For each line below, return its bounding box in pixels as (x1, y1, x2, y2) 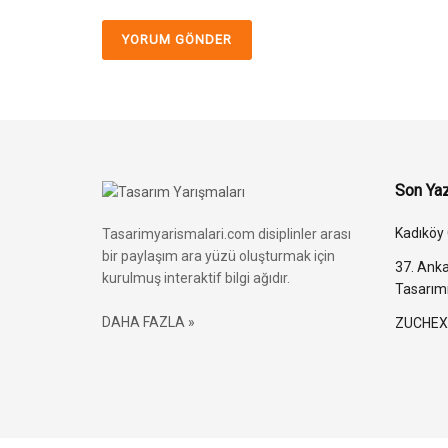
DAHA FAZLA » (102, 314, 195, 331)
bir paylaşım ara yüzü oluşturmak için (102, 248, 335, 265)
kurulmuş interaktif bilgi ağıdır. (102, 270, 290, 287)
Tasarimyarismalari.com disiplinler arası (102, 226, 351, 243)
